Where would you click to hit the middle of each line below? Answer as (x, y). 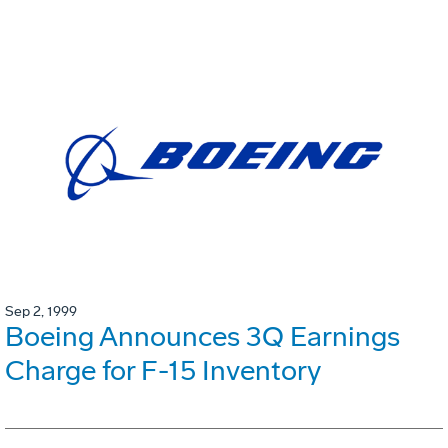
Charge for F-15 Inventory (163, 370)
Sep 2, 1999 (41, 311)
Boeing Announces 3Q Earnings (202, 336)
